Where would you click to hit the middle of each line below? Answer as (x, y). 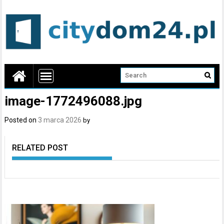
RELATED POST (40, 147)
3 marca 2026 (60, 120)
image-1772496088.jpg (73, 101)
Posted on (21, 120)
